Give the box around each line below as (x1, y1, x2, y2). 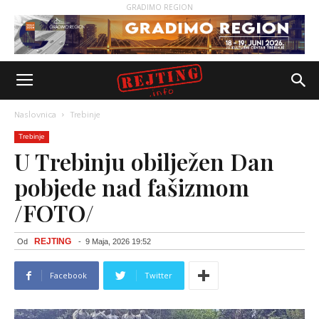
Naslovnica (14, 110, 56, 120)
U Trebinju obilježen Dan (14, 146, 274, 177)
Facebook (50, 270, 87, 281)
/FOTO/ (14, 197, 94, 228)
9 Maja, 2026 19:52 (85, 237, 151, 246)
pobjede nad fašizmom (14, 172, 249, 202)
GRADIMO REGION (126, 2, 193, 12)
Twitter (145, 270, 172, 281)
